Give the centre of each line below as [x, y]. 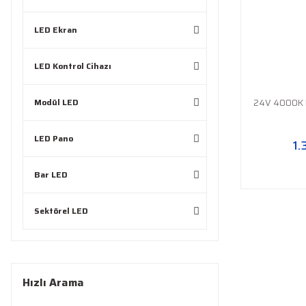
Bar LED [51, 175]
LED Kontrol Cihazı [73, 66]
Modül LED [56, 102]
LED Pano [54, 138]
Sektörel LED [61, 211]
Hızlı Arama [53, 282]
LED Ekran [56, 30]
